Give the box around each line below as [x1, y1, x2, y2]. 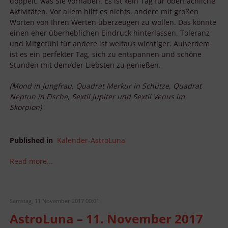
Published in [10, 135, 53, 146]
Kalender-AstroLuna [57, 135, 125, 146]
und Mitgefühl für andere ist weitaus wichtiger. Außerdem [10, 39, 210, 49]
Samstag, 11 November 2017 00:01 [10, 197, 99, 205]
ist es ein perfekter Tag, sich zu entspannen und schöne [10, 49, 202, 60]
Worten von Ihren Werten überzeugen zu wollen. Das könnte [10, 17, 216, 27]
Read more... [10, 156, 53, 166]
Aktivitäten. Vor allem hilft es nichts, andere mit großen [10, 7, 198, 17]
